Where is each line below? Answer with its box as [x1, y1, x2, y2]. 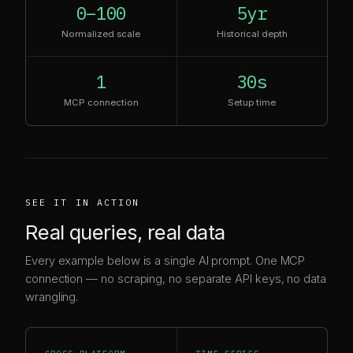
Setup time [228, 97, 277, 109]
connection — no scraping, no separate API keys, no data [25, 272, 326, 287]
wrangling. [25, 290, 79, 305]
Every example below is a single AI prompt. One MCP [25, 254, 306, 269]
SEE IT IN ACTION [25, 196, 140, 209]
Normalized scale [61, 28, 141, 39]
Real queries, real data [25, 220, 225, 245]
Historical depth [216, 28, 288, 39]
